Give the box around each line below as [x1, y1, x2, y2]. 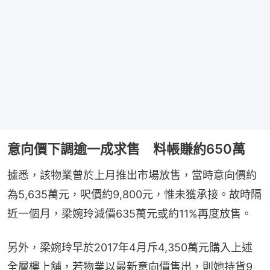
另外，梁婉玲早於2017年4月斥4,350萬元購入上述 [7, 240, 253, 254]
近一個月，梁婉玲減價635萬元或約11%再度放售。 [7, 207, 252, 220]
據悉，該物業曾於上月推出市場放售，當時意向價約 [7, 168, 257, 181]
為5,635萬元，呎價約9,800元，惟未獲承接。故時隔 [7, 187, 262, 201]
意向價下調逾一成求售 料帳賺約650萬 [7, 140, 245, 157]
